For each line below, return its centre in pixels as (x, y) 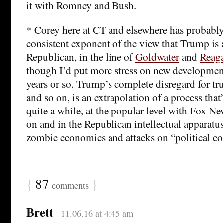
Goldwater (157, 56)
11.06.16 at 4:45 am (97, 213)
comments (70, 185)
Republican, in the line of (81, 56)
